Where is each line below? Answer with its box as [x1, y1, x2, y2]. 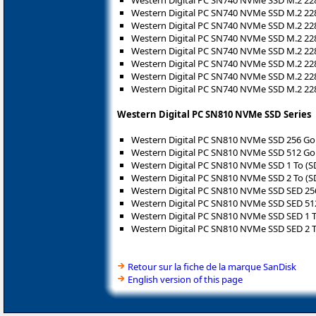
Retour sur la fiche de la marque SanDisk [128, 260, 296, 273]
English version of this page [128, 272, 243, 286]
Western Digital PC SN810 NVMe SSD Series [117, 107, 311, 121]
